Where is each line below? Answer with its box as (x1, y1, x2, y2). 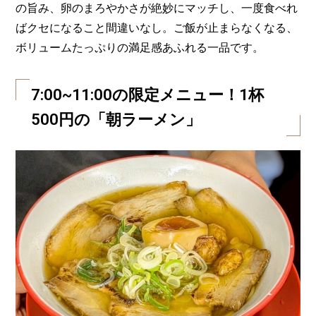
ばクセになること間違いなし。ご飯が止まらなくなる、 (16, 20, 298, 35)
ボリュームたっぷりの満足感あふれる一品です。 (16, 40, 264, 54)
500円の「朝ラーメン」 (31, 110, 202, 129)
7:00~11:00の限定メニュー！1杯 (31, 85, 265, 104)
